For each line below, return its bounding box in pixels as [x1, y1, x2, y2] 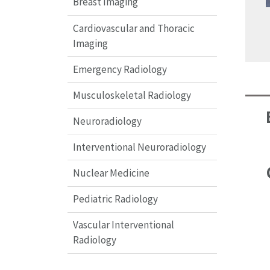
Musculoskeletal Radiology [72, 88, 191, 102]
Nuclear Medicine [72, 166, 149, 180]
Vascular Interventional [72, 218, 174, 232]
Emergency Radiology [72, 62, 167, 76]
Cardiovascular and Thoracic [72, 21, 195, 35]
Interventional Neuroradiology [72, 140, 206, 154]
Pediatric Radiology [72, 192, 158, 206]
